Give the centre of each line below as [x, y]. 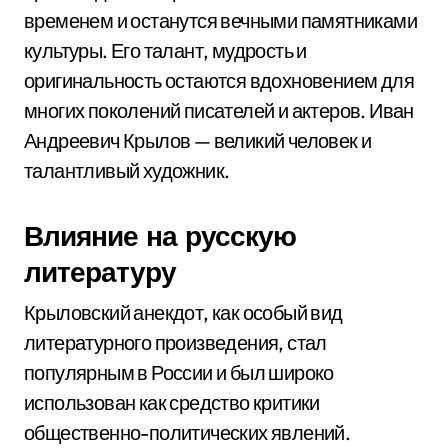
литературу [100, 271]
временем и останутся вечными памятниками [220, 20]
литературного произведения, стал [175, 342]
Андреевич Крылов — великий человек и [198, 140]
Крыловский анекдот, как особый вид [183, 312]
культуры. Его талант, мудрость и [165, 50]
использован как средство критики [172, 402]
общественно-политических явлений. [187, 432]
